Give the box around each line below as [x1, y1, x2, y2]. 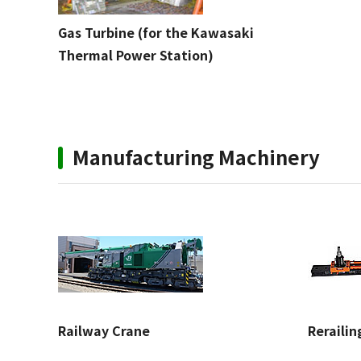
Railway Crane [58, 321, 150, 340]
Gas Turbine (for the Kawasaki [58, 23, 254, 42]
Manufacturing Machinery [73, 143, 320, 171]
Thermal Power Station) [58, 45, 214, 64]
